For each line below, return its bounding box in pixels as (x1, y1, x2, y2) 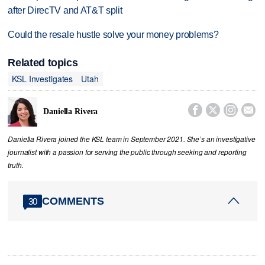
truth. (8, 160, 24, 170)
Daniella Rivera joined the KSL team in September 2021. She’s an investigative (8, 134, 256, 144)
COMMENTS (42, 195, 105, 207)
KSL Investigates (12, 72, 73, 85)
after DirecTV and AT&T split (8, 5, 122, 15)
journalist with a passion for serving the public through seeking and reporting (8, 147, 247, 157)
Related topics (8, 57, 78, 69)
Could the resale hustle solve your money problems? (8, 29, 219, 40)
